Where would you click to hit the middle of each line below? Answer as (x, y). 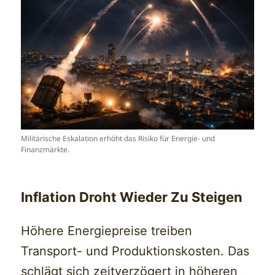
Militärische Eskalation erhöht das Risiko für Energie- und (118, 139)
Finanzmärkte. (45, 150)
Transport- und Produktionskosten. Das (135, 251)
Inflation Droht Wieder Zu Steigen (132, 197)
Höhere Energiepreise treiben (107, 231)
